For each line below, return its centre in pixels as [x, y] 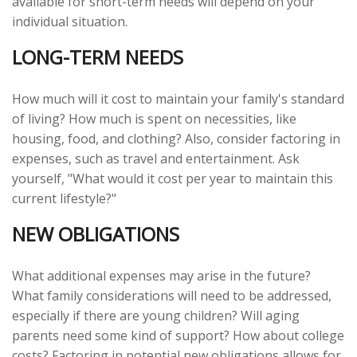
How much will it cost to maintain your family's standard [178, 99]
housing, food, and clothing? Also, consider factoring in [176, 139]
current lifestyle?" [64, 199]
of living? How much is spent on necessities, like [154, 119]
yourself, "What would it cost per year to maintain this [173, 179]
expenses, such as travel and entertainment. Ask [156, 159]
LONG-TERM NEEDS [98, 57]
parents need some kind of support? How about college [178, 336]
